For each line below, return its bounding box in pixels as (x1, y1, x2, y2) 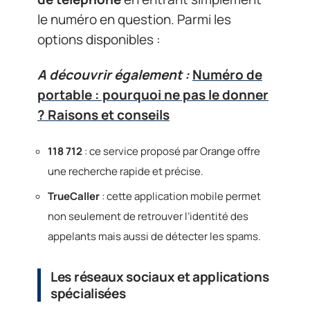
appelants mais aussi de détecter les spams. (48, 229, 261, 244)
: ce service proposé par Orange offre (82, 143, 260, 158)
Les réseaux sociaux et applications (51, 268, 269, 286)
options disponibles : (37, 30, 161, 48)
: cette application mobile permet (100, 189, 261, 203)
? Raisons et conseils (37, 106, 170, 124)
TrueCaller (48, 189, 100, 203)
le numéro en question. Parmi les (37, 10, 231, 28)
